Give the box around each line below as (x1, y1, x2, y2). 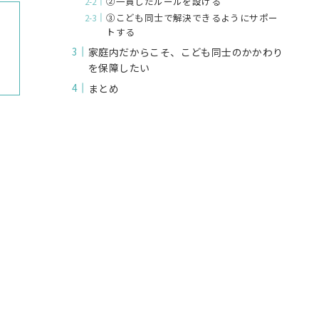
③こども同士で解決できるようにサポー (106, 10, 278, 24)
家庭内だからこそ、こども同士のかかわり (88, 44, 283, 59)
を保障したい (88, 60, 150, 75)
